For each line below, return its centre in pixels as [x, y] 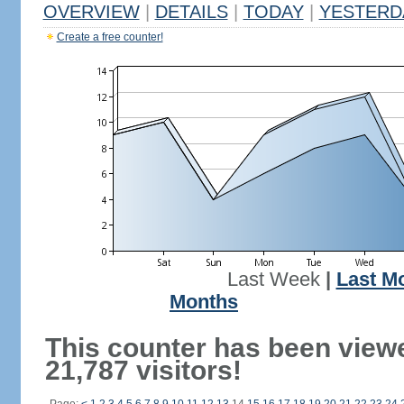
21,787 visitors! [143, 370]
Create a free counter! [110, 37]
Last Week [273, 280]
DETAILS [191, 12]
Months [204, 302]
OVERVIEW [91, 12]
